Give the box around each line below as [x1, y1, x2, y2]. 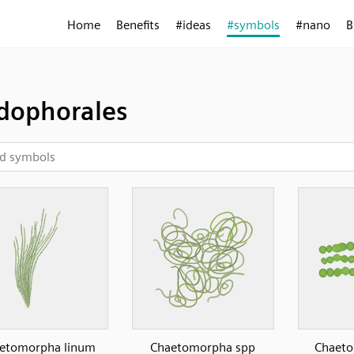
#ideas [175, 17, 211, 32]
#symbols [227, 17, 280, 32]
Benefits [116, 17, 160, 32]
